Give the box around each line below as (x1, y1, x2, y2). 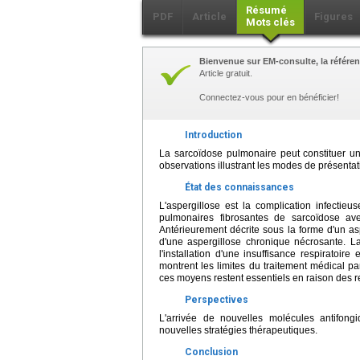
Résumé (246, 4, 287, 16)
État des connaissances (185, 182, 294, 193)
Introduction (185, 129, 242, 141)
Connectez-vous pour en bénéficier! (199, 92, 339, 102)
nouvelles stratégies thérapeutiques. (159, 325, 317, 336)
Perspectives (185, 294, 248, 305)
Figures (314, 10, 353, 22)
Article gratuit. (199, 68, 252, 78)
